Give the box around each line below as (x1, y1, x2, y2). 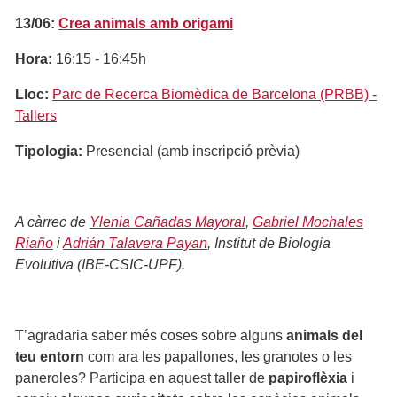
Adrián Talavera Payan (63, 235, 207, 251)
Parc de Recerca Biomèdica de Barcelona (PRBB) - (52, 86, 377, 102)
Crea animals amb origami (58, 15, 233, 31)
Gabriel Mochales (253, 214, 363, 230)
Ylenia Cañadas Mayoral (90, 214, 245, 230)
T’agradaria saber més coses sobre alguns (15, 327, 286, 343)
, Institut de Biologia (207, 235, 331, 251)
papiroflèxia (269, 370, 347, 385)
